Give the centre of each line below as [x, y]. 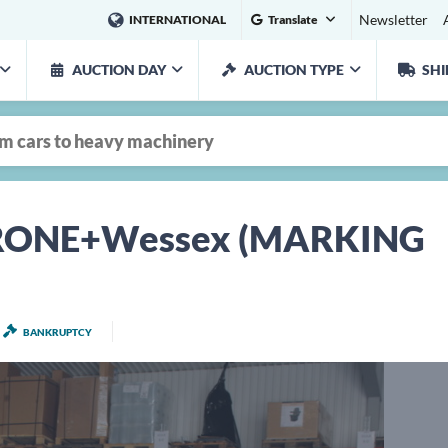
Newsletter [393, 19]
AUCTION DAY [119, 69]
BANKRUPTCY [57, 332]
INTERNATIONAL [177, 19]
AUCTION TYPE [294, 69]
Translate [293, 19]
